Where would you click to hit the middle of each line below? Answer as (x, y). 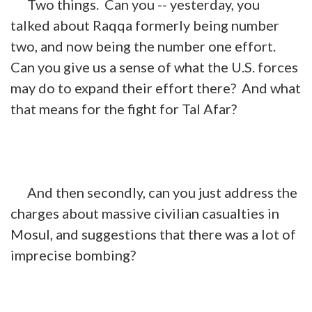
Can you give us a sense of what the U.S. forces (154, 67)
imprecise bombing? (73, 255)
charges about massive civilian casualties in (145, 213)
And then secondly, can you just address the (154, 192)
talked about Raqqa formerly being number (145, 25)
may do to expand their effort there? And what (156, 87)
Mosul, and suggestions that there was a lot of (153, 234)
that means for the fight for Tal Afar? (124, 108)
